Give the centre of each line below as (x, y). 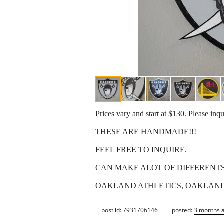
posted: (183, 210)
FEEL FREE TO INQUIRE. (141, 150)
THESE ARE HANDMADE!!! (146, 132)
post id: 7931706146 (130, 210)
